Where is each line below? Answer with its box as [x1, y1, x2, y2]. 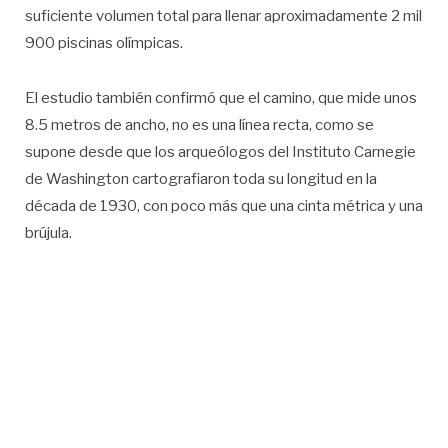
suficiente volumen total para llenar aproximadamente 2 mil [25, 7, 422, 26]
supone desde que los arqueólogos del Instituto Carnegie [25, 143, 416, 162]
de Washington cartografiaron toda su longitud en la [25, 170, 377, 189]
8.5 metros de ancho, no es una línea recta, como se [25, 116, 374, 135]
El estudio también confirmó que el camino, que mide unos [25, 89, 417, 108]
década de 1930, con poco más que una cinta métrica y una [25, 197, 423, 216]
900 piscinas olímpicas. [25, 34, 183, 53]
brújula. [25, 224, 72, 243]
